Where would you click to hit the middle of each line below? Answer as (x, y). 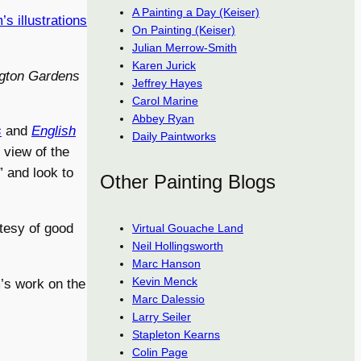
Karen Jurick (164, 65)
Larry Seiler (162, 316)
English (54, 131)
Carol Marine (165, 100)
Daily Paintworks (174, 136)
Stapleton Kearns (176, 334)
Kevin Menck (165, 281)
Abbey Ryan (163, 118)
